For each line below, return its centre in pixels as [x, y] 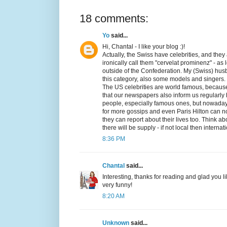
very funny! [117, 185]
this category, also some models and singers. [164, 79]
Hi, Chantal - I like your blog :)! [144, 46]
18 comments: [114, 18]
